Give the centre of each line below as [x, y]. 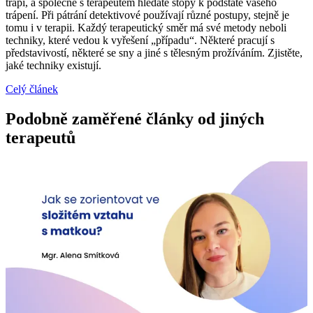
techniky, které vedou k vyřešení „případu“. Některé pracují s [140, 41]
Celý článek [32, 89]
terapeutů [41, 138]
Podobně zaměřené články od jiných [135, 119]
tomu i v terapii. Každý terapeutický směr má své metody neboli [146, 28]
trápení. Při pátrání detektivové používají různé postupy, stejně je [147, 15]
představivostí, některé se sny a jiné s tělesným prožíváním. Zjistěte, [154, 53]
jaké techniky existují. [55, 66]
